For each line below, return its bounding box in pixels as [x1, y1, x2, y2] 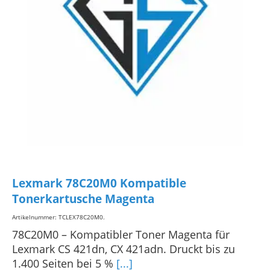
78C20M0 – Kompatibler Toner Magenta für [12, 227, 230, 242]
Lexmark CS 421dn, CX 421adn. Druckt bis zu [12, 241, 235, 256]
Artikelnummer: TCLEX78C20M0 [12, 212, 103, 221]
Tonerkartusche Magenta [12, 191, 154, 207]
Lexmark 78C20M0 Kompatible [12, 175, 186, 192]
